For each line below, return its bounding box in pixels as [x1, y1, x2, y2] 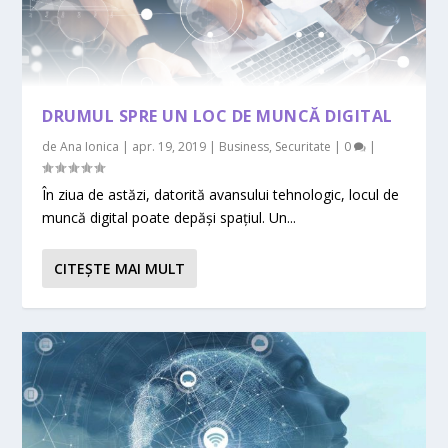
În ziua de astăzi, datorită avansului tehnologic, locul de [42, 185, 400, 205]
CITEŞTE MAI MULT [54, 259, 186, 279]
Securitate [275, 138, 332, 156]
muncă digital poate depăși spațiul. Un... [42, 208, 297, 228]
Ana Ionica [60, 138, 120, 156]
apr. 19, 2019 [132, 138, 207, 156]
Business [219, 138, 270, 156]
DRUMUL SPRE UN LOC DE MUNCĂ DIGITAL [42, 105, 393, 128]
